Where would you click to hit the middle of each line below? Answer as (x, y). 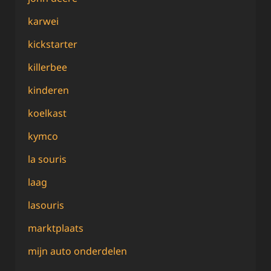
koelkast (47, 113)
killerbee (47, 67)
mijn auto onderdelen (77, 251)
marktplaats (56, 228)
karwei (43, 21)
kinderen (48, 90)
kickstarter (53, 44)
